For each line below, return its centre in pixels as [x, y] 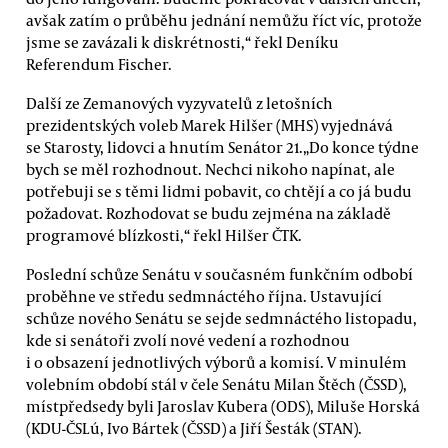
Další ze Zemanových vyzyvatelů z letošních [179, 102]
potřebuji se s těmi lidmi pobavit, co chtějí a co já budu [219, 190]
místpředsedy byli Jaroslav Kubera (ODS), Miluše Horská [223, 406]
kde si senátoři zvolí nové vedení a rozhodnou [188, 340]
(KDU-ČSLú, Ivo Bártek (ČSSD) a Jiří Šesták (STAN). [194, 428]
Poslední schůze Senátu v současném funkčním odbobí [219, 274]
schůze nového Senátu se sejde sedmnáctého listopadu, [221, 318]
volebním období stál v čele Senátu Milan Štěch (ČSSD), [216, 384]
